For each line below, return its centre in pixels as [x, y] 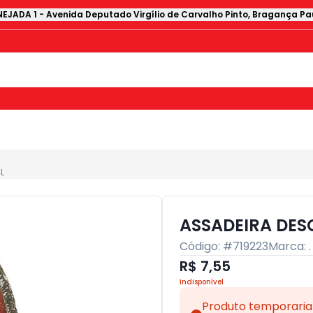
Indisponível [202, 282]
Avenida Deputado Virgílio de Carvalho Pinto [147, 14]
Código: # [206, 246]
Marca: [289, 246]
